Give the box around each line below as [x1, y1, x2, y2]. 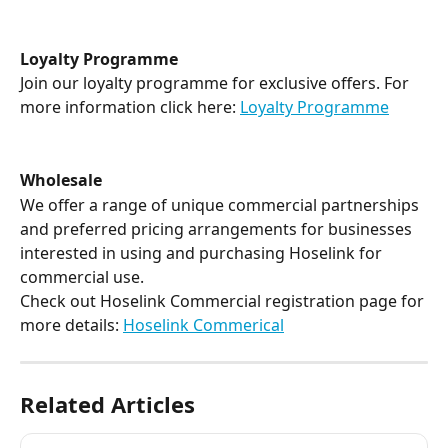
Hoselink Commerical [123, 313, 284, 336]
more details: [20, 313, 123, 336]
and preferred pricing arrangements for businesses [20, 217, 416, 240]
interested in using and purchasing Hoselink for [20, 241, 386, 264]
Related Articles [20, 388, 195, 419]
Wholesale [20, 169, 102, 192]
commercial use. [20, 265, 148, 288]
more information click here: [20, 96, 240, 119]
